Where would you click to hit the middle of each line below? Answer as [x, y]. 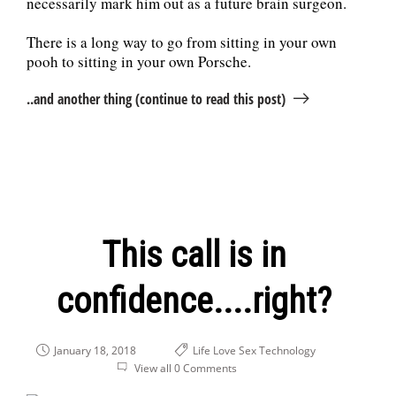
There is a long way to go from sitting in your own [182, 42]
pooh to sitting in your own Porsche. [139, 62]
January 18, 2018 [94, 351]
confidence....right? [194, 301]
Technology [287, 351]
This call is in [194, 255]
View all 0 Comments [186, 369]
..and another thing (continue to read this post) [156, 99]
